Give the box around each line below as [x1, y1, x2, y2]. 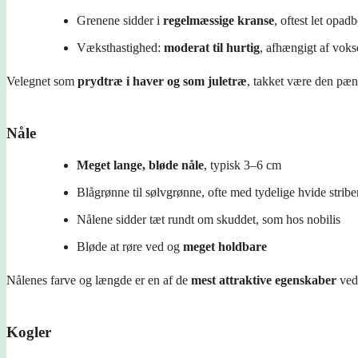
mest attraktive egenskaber [191, 272, 336, 287]
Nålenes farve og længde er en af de [6, 272, 191, 287]
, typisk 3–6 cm [204, 157, 281, 172]
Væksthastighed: [77, 40, 164, 54]
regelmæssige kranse [163, 13, 274, 27]
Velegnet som [6, 74, 78, 88]
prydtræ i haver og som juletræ [78, 74, 247, 88]
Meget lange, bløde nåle [77, 157, 204, 172]
